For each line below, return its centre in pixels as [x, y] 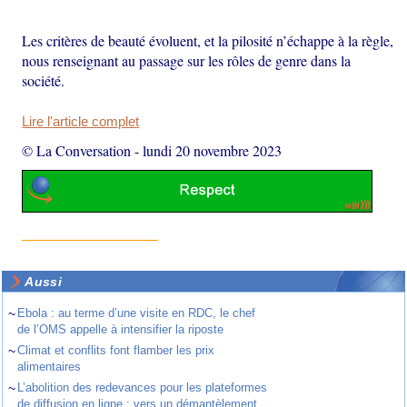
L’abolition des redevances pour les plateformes [143, 388]
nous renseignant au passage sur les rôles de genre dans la [187, 60]
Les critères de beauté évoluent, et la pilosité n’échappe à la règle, [208, 40]
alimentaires [50, 367]
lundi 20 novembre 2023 [213, 150]
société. [44, 80]
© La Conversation [77, 150]
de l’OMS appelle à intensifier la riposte [121, 330]
